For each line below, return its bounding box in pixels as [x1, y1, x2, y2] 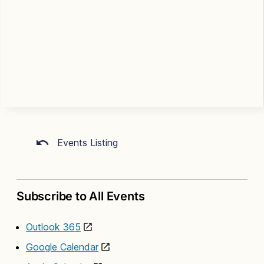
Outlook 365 [26, 220, 81, 233]
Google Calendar [26, 240, 98, 253]
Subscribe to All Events [16, 189, 145, 203]
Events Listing [54, 137, 118, 148]
